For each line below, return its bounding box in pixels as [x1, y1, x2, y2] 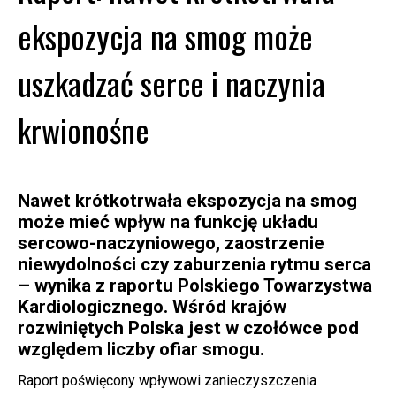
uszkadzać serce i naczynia [18, 58, 325, 106]
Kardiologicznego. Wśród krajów [18, 295, 286, 317]
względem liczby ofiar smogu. [18, 338, 264, 360]
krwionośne [18, 105, 149, 153]
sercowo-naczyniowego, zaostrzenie [18, 232, 324, 254]
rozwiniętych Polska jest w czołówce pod [18, 316, 359, 339]
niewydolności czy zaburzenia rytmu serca [18, 253, 371, 275]
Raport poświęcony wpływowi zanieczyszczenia [18, 372, 316, 389]
